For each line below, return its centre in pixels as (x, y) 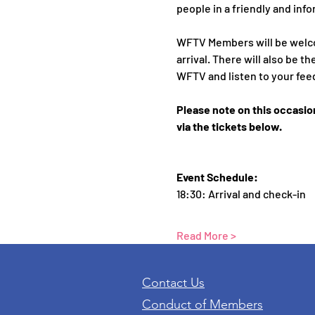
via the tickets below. (229, 126)
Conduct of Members (202, 304)
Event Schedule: (217, 177)
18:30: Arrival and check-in (242, 194)
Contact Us (173, 283)
